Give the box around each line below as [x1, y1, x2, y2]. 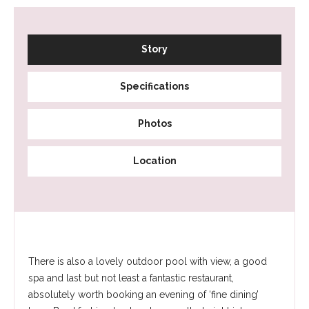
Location [132, 155, 177, 166]
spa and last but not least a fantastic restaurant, [28, 272, 234, 283]
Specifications [120, 81, 189, 92]
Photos [137, 118, 172, 129]
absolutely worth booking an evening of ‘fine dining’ [28, 289, 259, 300]
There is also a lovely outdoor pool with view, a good [28, 256, 267, 267]
